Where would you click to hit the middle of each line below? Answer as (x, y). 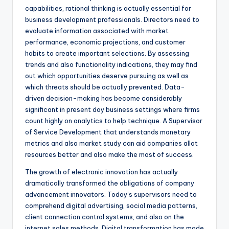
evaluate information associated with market (97, 31)
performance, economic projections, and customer (105, 42)
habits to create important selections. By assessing (107, 53)
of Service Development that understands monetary (108, 132)
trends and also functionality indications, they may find (111, 65)
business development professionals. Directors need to (112, 20)
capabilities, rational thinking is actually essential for (108, 8)
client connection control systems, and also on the (105, 217)
